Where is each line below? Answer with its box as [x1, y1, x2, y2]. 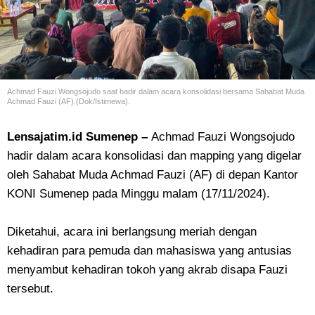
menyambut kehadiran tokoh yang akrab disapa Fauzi [7, 263, 288, 276]
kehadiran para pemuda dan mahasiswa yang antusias [7, 244, 292, 257]
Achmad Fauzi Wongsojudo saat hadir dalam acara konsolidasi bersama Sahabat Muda [7, 87, 304, 96]
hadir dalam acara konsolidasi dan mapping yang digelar [7, 149, 302, 162]
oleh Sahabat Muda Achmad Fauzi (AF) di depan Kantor [7, 168, 298, 181]
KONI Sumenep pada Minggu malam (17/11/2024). [7, 187, 270, 200]
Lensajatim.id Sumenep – [7, 130, 151, 143]
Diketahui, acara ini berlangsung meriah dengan [7, 225, 257, 238]
